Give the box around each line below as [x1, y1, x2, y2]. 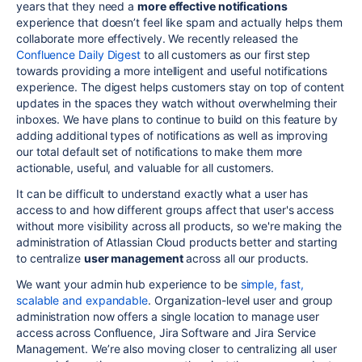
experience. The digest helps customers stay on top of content [16, 79, 344, 94]
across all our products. [183, 250, 309, 265]
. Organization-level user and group [148, 293, 334, 307]
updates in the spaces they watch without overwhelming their [16, 95, 338, 110]
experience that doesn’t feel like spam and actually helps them [16, 15, 343, 29]
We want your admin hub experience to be [16, 276, 241, 291]
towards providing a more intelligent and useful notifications [16, 63, 327, 78]
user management [83, 250, 183, 265]
